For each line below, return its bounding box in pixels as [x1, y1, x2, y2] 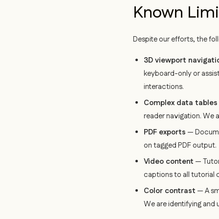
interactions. [144, 82, 184, 92]
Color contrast [144, 186, 196, 196]
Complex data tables [144, 98, 218, 108]
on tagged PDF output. [144, 140, 217, 151]
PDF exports [144, 127, 186, 137]
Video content [144, 156, 194, 167]
